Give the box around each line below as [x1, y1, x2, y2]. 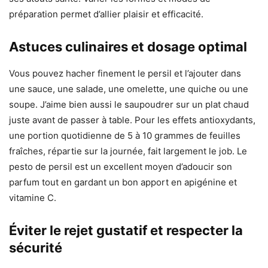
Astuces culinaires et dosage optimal [9, 39, 247, 55]
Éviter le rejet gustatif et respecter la [9, 223, 243, 239]
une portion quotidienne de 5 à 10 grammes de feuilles [9, 130, 240, 142]
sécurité [9, 240, 62, 256]
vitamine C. [9, 192, 56, 204]
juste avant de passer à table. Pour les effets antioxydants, [9, 114, 255, 126]
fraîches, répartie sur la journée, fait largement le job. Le [9, 145, 247, 157]
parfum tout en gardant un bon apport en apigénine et [9, 176, 237, 188]
